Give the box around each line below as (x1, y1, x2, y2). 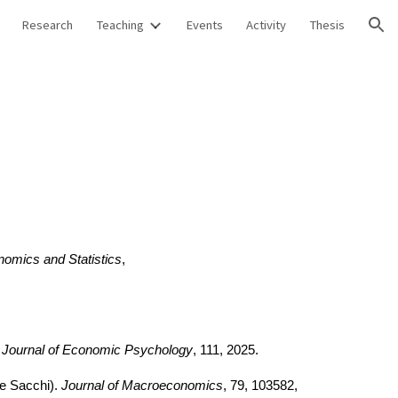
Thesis (309, 17, 345, 33)
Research (21, 17, 73, 33)
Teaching (96, 17, 144, 33)
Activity (246, 17, 286, 33)
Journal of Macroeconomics (60, 378, 223, 393)
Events (186, 17, 223, 33)
